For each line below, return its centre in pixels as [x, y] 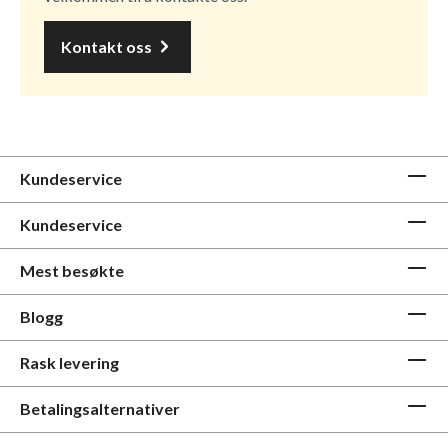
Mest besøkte [72, 270]
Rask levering [69, 362]
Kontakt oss [108, 46]
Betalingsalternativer [100, 408]
